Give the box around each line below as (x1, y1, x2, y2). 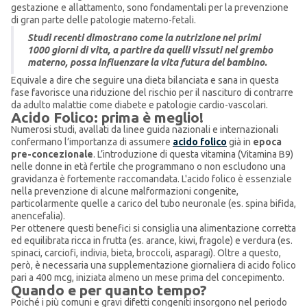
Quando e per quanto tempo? (11, 282, 207, 298)
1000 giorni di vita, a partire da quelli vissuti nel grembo (27, 45, 273, 56)
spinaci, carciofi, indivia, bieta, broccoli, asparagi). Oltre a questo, (11, 247, 281, 258)
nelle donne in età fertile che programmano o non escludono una (11, 161, 286, 172)
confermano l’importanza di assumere (11, 136, 173, 147)
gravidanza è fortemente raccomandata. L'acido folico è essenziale (11, 173, 292, 184)
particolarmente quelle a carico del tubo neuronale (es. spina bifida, (11, 198, 296, 209)
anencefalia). (11, 210, 65, 221)
